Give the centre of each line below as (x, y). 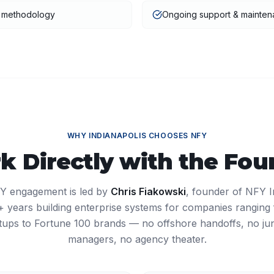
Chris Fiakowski (148, 191)
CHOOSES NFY (177, 135)
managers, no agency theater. (137, 239)
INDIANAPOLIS (118, 135)
